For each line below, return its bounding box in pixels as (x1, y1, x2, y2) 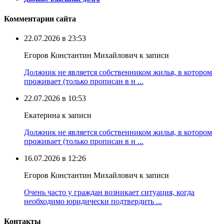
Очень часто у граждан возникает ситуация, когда (24, 188, 194, 197)
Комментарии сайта (4, 14, 76, 23)
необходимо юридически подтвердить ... (24, 197, 162, 206)
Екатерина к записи (24, 111, 91, 120)
